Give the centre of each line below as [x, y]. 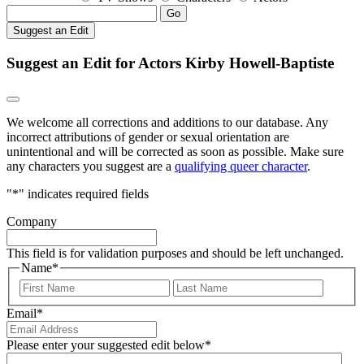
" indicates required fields [84, 193]
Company [32, 221]
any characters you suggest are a [91, 166]
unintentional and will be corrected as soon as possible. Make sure [175, 151]
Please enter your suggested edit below [106, 345]
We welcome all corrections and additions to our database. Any [167, 122]
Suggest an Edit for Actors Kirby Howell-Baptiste [170, 63]
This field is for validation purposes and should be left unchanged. [175, 253]
